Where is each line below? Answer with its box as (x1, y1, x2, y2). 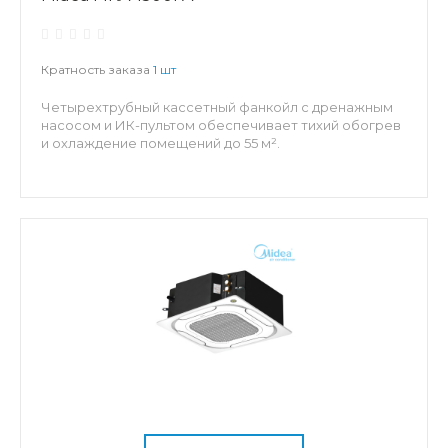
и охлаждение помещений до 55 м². (41, 135, 280, 151)
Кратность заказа (41, 62, 153, 77)
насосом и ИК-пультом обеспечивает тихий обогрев (41, 117, 401, 133)
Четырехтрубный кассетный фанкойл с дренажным (41, 99, 393, 115)
